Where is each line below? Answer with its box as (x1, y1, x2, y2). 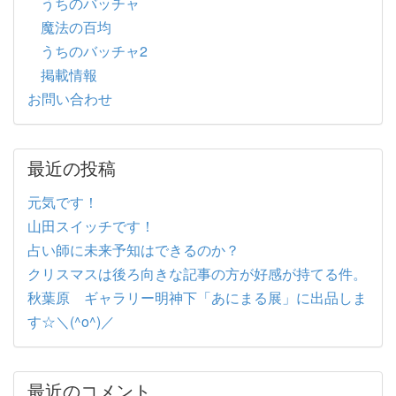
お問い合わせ (27, 88, 112, 109)
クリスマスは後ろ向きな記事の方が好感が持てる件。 (27, 263, 367, 284)
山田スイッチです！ (27, 215, 155, 236)
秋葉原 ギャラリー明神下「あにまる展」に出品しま (27, 286, 367, 308)
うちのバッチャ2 (41, 41, 148, 61)
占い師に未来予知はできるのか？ (27, 239, 240, 260)
